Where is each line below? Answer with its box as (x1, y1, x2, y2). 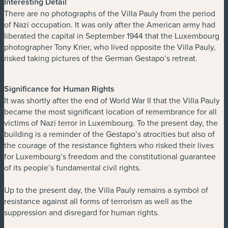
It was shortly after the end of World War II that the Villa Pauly (4, 94, 220, 106)
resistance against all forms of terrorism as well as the (4, 195, 192, 207)
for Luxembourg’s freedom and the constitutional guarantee (4, 150, 216, 162)
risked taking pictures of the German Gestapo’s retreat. (4, 52, 197, 64)
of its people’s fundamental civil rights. (4, 161, 141, 173)
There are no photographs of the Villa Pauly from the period (4, 7, 215, 19)
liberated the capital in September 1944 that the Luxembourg (4, 30, 219, 41)
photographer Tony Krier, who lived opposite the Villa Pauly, (4, 41, 216, 52)
